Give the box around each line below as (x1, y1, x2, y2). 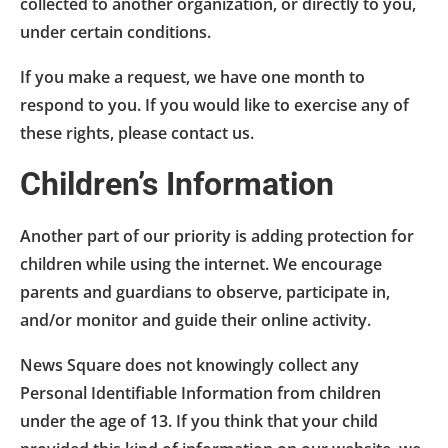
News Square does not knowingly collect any (20, 353, 359, 376)
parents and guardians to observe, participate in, (20, 280, 390, 303)
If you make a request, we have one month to (20, 65, 365, 88)
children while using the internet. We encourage (20, 252, 382, 275)
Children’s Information (20, 164, 334, 203)
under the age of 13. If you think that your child (20, 409, 378, 432)
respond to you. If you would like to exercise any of (20, 93, 409, 116)
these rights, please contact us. (20, 121, 254, 144)
